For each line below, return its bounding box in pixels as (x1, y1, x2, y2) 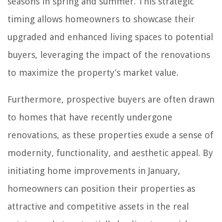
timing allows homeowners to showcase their (7, 13, 195, 24)
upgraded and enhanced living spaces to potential (7, 31, 213, 42)
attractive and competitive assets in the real (7, 201, 189, 212)
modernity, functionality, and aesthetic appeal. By (7, 147, 213, 158)
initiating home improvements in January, (7, 165, 180, 176)
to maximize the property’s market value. (7, 67, 178, 78)
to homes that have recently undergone (7, 111, 172, 122)
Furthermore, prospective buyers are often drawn (7, 94, 215, 105)
